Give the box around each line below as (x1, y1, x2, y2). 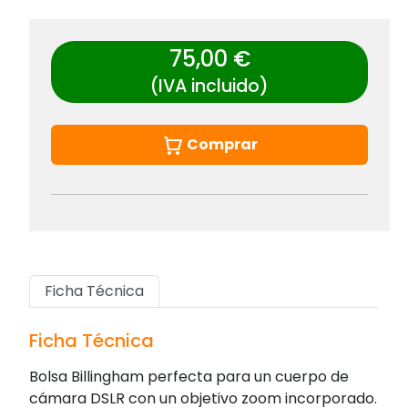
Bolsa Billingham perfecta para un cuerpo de (29, 365, 349, 387)
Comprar (186, 133, 258, 155)
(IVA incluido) (150, 73, 269, 98)
